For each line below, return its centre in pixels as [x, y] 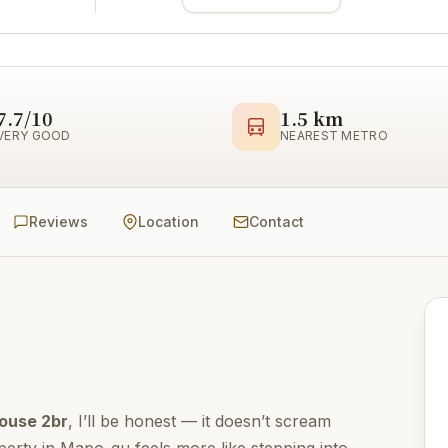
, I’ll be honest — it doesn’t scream [199, 421]
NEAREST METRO [334, 135]
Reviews [58, 221]
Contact [276, 221]
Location [168, 221]
